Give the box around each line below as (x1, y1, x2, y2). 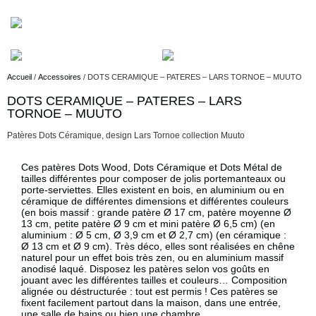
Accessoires (38, 72, 81, 81)
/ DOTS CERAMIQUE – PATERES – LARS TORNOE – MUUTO (81, 72, 302, 81)
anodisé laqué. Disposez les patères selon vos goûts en (21, 262, 269, 274)
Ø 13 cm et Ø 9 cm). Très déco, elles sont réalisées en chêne (21, 240, 295, 252)
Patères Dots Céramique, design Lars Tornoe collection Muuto (7, 130, 245, 141)
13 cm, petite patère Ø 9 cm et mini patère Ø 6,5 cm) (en (21, 217, 275, 229)
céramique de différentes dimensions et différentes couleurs (21, 195, 288, 207)
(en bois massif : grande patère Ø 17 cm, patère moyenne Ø (21, 206, 291, 218)
